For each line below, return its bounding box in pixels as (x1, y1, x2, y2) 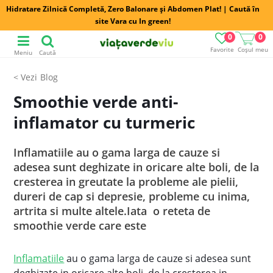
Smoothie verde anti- (13, 91, 179, 113)
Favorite (210, 45, 234, 54)
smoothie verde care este (13, 218, 147, 233)
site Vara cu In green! (95, 16, 171, 26)
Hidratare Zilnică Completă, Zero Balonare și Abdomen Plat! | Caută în (6, 4, 260, 14)
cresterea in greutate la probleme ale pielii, (13, 174, 239, 189)
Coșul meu (237, 45, 268, 54)
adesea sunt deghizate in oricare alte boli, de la (13, 160, 260, 174)
